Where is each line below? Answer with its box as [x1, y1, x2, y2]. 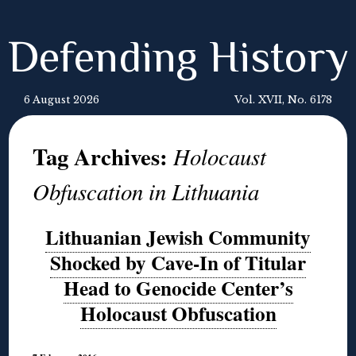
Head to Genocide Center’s [63, 273, 293, 303]
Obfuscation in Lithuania [33, 176, 260, 207]
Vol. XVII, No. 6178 [234, 94, 332, 106]
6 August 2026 [24, 94, 99, 106]
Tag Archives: [33, 140, 174, 173]
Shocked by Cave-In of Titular [50, 248, 306, 277]
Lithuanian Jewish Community [45, 222, 311, 252]
